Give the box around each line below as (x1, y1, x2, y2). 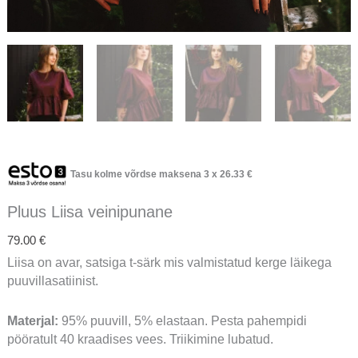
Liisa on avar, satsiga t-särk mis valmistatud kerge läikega (6, 255, 332, 269)
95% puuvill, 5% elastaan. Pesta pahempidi (58, 313, 307, 328)
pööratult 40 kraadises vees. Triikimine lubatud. (6, 332, 273, 346)
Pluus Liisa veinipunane (6, 202, 173, 221)
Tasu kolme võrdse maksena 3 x (70, 168, 220, 180)
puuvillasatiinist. (6, 273, 98, 288)
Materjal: (6, 313, 58, 328)
